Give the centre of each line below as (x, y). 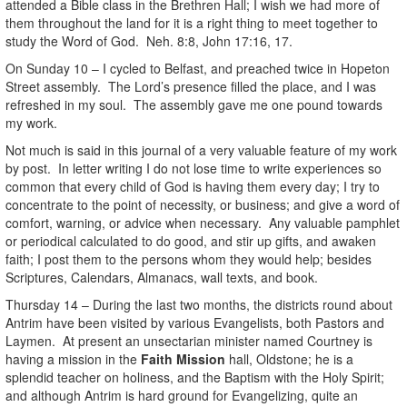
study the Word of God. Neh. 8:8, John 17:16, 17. (149, 40)
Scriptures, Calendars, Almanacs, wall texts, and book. (162, 277)
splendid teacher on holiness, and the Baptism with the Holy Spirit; (195, 377)
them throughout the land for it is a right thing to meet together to (192, 22)
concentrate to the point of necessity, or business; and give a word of (203, 204)
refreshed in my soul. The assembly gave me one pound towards (194, 104)
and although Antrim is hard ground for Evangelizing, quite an (182, 395)
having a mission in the (73, 358)
